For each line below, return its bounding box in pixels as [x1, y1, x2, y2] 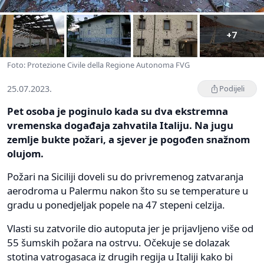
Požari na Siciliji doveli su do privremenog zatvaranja [7, 170, 243, 184]
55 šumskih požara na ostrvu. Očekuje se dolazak [7, 236, 230, 250]
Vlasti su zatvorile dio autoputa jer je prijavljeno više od [7, 222, 253, 236]
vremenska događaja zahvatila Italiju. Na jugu [7, 118, 233, 133]
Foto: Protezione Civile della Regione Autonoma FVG [7, 60, 190, 71]
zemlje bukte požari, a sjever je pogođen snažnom [7, 133, 250, 147]
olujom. [7, 147, 44, 161]
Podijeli [219, 83, 245, 94]
